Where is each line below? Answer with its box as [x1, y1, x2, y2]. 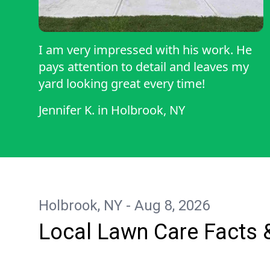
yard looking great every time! [39, 75, 205, 92]
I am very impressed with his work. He [39, 42, 236, 58]
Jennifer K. [39, 102, 95, 119]
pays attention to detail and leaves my [39, 58, 249, 75]
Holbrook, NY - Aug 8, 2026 [39, 197, 210, 215]
